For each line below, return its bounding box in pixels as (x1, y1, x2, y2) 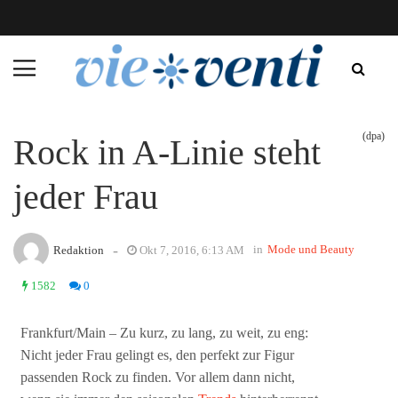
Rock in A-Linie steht (13, 131, 321, 172)
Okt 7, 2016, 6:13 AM (137, 243, 244, 257)
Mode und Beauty (267, 242, 354, 256)
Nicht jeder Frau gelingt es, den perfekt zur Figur (20, 347, 295, 363)
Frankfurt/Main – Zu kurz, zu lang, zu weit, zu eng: (20, 325, 309, 341)
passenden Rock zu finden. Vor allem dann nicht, (20, 370, 296, 386)
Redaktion (53, 243, 104, 257)
